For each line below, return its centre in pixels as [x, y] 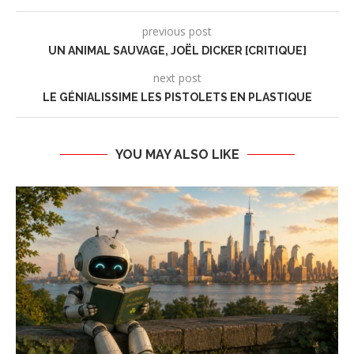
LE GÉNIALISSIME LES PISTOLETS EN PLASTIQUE [177, 98]
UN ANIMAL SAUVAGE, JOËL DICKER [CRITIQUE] [177, 51]
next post [177, 78]
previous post [177, 32]
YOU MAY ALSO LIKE [177, 155]
